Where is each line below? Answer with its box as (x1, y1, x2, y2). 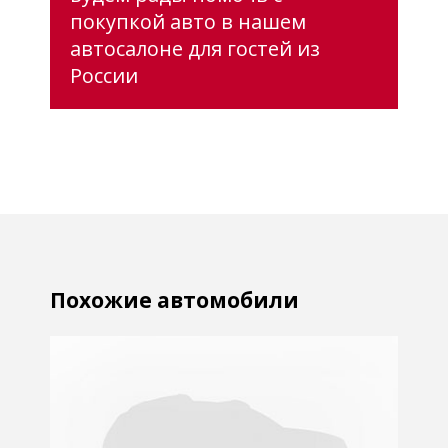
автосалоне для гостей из (70, 34, 320, 62)
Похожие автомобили (50, 285, 299, 314)
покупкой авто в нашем (70, 7, 306, 35)
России (70, 61, 138, 89)
